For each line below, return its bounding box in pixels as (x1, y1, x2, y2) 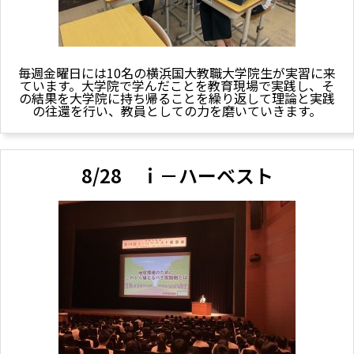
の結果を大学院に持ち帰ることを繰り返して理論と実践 (19, 88, 335, 107)
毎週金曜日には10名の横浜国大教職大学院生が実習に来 (18, 62, 336, 82)
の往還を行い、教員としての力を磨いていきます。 (32, 100, 322, 120)
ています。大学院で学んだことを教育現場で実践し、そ (20, 75, 334, 95)
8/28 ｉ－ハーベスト (81, 160, 273, 189)
